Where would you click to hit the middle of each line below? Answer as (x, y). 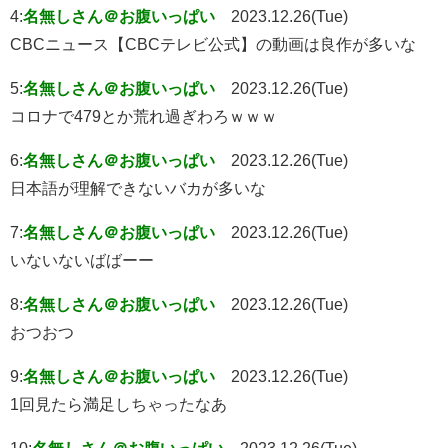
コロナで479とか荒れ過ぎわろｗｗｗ (143, 115)
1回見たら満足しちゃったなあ (118, 403)
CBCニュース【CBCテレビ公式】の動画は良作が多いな (213, 43)
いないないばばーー (82, 259)
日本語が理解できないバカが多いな (138, 187)
